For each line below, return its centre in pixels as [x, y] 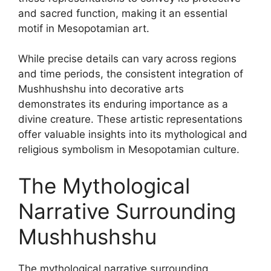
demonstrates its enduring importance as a [123, 104]
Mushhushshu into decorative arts [101, 89]
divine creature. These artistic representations [130, 119]
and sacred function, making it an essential [123, 13]
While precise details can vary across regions [127, 59]
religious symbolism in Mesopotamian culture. [129, 149]
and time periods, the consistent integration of [131, 74]
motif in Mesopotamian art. [84, 28]
